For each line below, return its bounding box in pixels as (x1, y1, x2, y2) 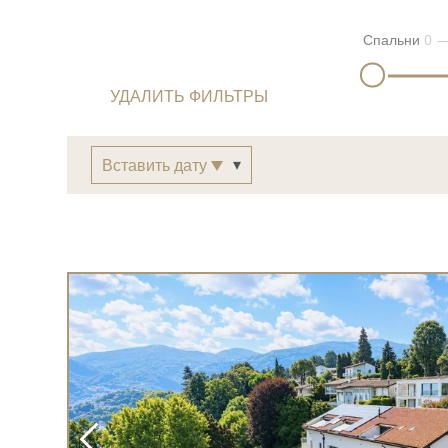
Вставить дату (102, 154, 212, 177)
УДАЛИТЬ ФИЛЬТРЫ (110, 85, 269, 108)
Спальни (362, 29, 420, 49)
